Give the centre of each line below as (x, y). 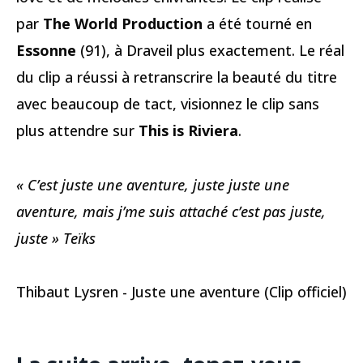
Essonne (46, 51)
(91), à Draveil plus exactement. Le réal (210, 51)
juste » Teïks (56, 238)
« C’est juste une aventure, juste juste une (153, 184)
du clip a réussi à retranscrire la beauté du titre (177, 77)
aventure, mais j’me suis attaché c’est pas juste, (171, 211)
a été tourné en (257, 24)
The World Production (123, 24)
